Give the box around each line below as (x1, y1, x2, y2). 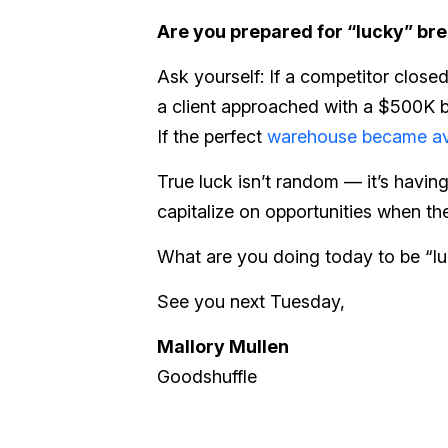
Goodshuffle (157, 366, 257, 387)
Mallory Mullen (157, 336, 289, 357)
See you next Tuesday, (157, 291, 345, 312)
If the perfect (157, 126, 267, 147)
